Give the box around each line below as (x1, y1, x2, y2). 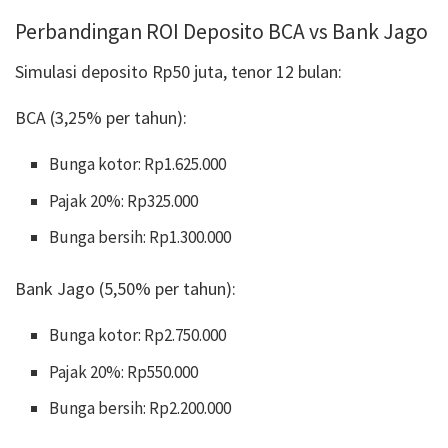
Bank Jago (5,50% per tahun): (15, 277, 236, 301)
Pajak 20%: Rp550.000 (49, 360, 199, 383)
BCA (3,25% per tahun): (15, 106, 187, 130)
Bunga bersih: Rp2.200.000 (49, 397, 232, 420)
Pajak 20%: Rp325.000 (49, 189, 199, 212)
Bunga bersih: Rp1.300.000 (49, 226, 232, 249)
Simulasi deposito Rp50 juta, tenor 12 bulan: (15, 60, 342, 84)
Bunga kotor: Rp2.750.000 (49, 324, 227, 347)
